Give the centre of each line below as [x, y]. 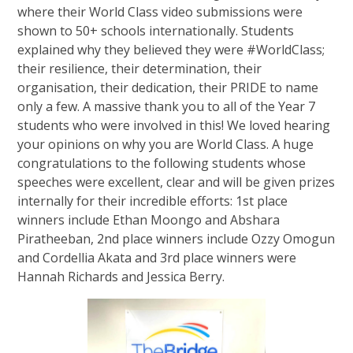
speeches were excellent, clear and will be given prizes [176, 182]
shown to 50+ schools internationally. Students [156, 30]
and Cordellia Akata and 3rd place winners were [157, 257]
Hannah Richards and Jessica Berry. [121, 276]
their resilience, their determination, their [140, 68]
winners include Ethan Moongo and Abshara [149, 219]
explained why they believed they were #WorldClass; [171, 49]
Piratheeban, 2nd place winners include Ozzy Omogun [176, 238]
